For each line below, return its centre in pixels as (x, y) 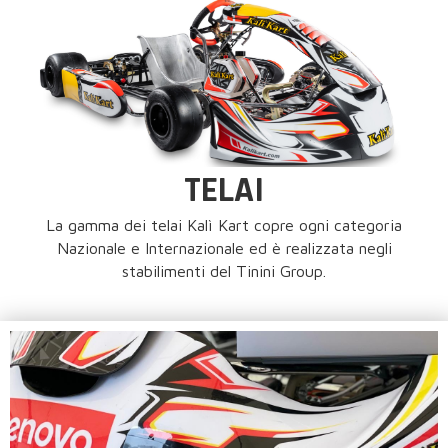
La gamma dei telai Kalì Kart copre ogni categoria (224, 224)
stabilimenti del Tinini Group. (224, 270)
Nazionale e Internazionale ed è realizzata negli (224, 247)
